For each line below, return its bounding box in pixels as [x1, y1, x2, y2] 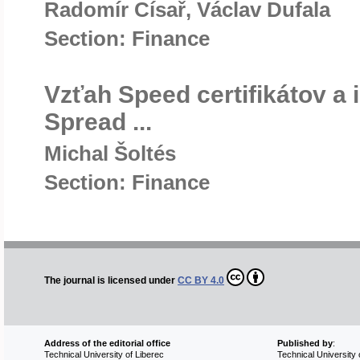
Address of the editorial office [44, 338, 170, 349]
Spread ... [44, 108, 152, 135]
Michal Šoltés [44, 141, 176, 166]
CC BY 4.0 [178, 275, 224, 287]
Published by [276, 338, 333, 349]
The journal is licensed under [44, 275, 178, 287]
